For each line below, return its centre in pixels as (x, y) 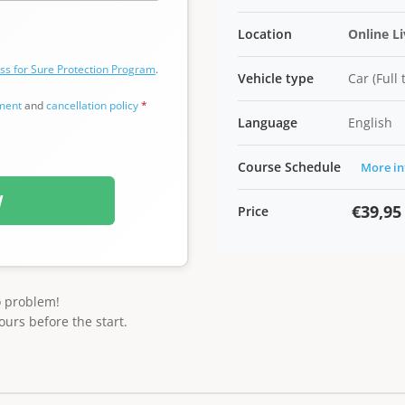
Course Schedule (289, 167)
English (370, 122)
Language (268, 122)
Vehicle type (276, 78)
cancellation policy (92, 105)
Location (265, 34)
